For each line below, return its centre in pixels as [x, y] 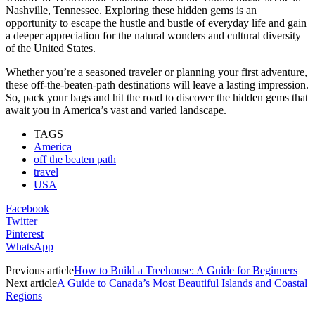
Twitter [21, 221]
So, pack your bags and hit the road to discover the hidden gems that [157, 97]
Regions [24, 295]
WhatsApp [30, 246]
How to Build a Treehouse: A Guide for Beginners [186, 270]
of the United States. [51, 48]
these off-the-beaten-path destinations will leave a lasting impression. [157, 84]
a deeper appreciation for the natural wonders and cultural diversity [153, 35]
